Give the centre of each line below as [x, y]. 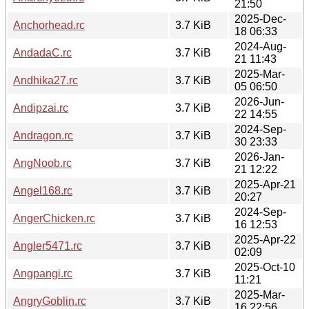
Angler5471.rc [48, 246]
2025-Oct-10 [265, 267]
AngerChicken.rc [54, 218]
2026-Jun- [259, 101]
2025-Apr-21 [265, 184]
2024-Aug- [260, 46]
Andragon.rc [43, 135]
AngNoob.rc [42, 163]
